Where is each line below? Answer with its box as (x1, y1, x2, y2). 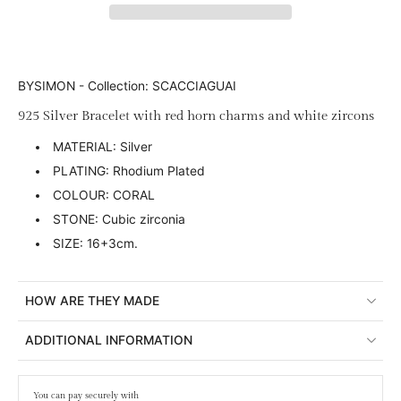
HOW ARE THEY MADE (25, 293, 159, 308)
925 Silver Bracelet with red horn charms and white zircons (18, 107, 374, 124)
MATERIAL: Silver (52, 139, 152, 154)
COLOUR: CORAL (52, 187, 155, 202)
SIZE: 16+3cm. (52, 235, 138, 251)
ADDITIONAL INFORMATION (25, 332, 192, 347)
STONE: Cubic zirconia (52, 211, 185, 226)
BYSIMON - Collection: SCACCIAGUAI (18, 78, 236, 93)
